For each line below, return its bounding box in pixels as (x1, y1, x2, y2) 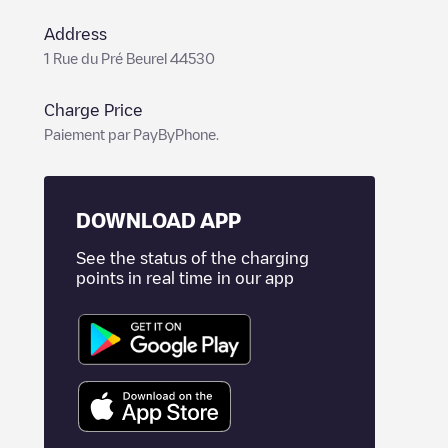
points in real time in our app (76, 270, 294, 286)
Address (44, 26, 107, 42)
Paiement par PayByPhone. (44, 127, 219, 141)
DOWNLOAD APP (76, 210, 241, 230)
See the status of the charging (76, 250, 309, 266)
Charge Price (44, 102, 143, 118)
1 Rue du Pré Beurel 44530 (44, 51, 215, 65)
